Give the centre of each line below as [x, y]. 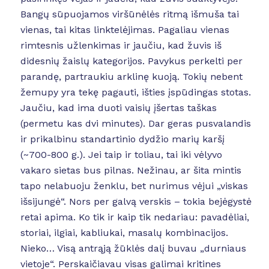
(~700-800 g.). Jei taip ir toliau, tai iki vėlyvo [121, 154]
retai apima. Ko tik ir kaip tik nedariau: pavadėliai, [134, 217]
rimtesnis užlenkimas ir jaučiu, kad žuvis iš [121, 45]
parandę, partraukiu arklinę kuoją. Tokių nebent [131, 76]
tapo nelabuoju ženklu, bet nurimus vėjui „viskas [134, 186]
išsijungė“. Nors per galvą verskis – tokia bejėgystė [136, 201]
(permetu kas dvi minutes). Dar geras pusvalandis [135, 123]
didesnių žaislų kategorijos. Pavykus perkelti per [131, 61]
